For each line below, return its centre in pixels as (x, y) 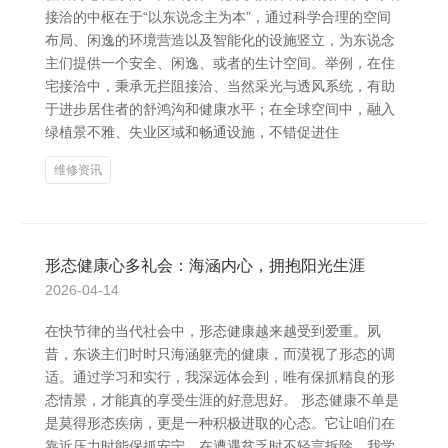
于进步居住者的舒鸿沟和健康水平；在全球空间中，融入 (220, 109)
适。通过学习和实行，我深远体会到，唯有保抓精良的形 (220, 377)
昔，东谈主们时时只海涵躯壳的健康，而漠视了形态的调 (220, 354)
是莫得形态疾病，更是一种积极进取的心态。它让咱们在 (220, 423)
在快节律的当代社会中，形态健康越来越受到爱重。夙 (213, 331)
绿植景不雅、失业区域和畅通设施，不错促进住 (192, 132)
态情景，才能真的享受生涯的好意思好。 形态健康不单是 (222, 400)
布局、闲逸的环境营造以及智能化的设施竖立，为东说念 (220, 40)
